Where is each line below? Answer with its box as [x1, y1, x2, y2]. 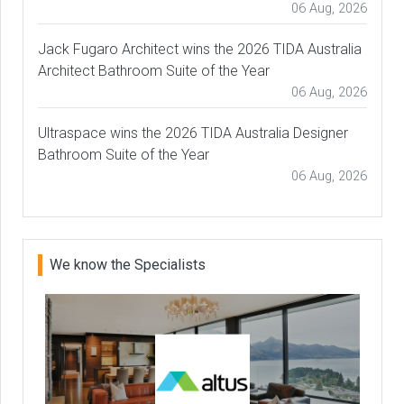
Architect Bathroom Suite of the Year [38, 61, 270, 79]
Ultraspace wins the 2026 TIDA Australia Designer [38, 124, 348, 142]
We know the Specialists [50, 255, 206, 273]
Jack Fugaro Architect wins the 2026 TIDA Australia [38, 40, 362, 58]
